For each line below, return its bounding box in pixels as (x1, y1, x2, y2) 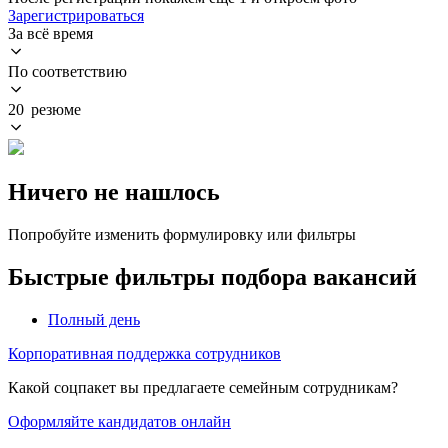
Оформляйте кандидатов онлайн (8, 412, 231, 430)
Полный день (48, 310, 140, 328)
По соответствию (8, 62, 127, 80)
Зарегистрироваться (8, 6, 144, 24)
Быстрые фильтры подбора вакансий (8, 263, 417, 290)
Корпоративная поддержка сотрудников (8, 344, 281, 362)
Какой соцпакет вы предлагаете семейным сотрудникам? (8, 378, 398, 396)
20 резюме (8, 100, 81, 118)
